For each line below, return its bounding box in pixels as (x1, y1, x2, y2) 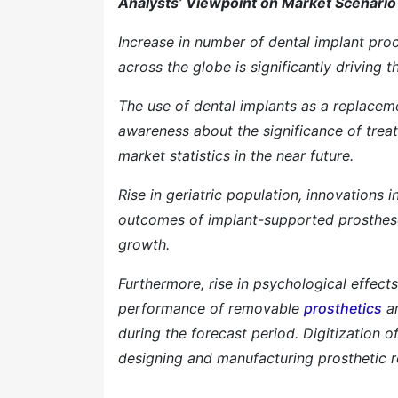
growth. (118, 235, 170, 253)
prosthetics (304, 299, 382, 317)
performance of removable (118, 299, 304, 317)
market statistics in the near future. (118, 147, 354, 164)
